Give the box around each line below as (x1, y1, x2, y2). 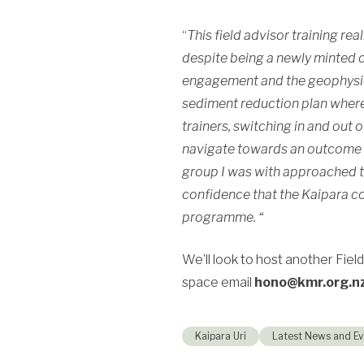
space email (182, 274, 254, 290)
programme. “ (182, 209, 263, 225)
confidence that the (182, 186, 301, 202)
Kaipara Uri (195, 329, 246, 342)
